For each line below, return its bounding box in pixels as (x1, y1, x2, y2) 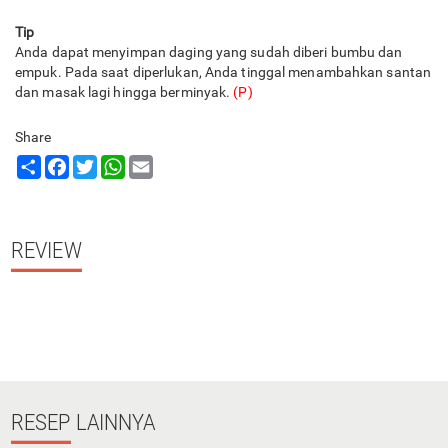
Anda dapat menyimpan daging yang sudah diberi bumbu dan (15, 44, 403, 60)
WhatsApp (125, 155, 191, 171)
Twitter (97, 155, 142, 171)
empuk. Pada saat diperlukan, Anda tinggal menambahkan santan (15, 64, 432, 80)
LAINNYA (70, 408, 156, 436)
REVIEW (11, 236, 82, 264)
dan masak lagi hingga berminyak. (15, 84, 234, 100)
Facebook (69, 155, 131, 171)
